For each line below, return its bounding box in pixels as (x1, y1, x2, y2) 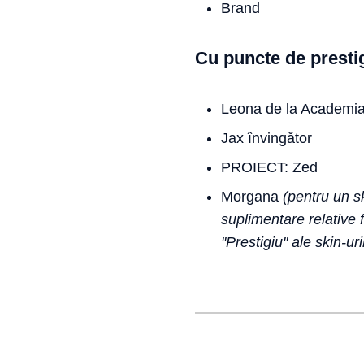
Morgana (221, 188, 283, 205)
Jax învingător (221, 130, 312, 146)
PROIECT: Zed (221, 159, 318, 175)
